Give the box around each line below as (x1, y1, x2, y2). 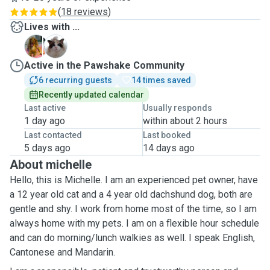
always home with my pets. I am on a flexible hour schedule (10, 218, 259, 229)
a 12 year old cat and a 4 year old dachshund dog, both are (10, 189, 253, 200)
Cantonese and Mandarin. (10, 246, 115, 258)
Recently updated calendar (39, 90, 144, 99)
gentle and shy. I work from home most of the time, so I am (10, 203, 257, 215)
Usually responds (142, 103, 212, 113)
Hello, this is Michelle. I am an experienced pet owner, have (10, 174, 258, 186)
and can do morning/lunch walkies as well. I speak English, (10, 232, 255, 243)
